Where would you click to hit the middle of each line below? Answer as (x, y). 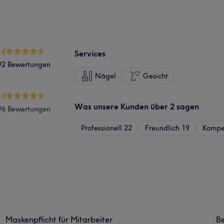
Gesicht (155, 76)
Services (90, 53)
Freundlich (162, 128)
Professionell (101, 128)
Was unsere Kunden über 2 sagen (137, 106)
